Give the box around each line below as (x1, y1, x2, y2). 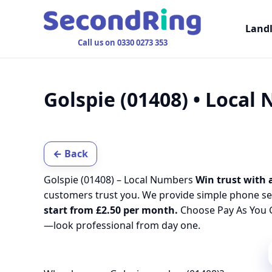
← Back (53, 147, 88, 160)
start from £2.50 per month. (44, 203, 178, 217)
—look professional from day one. (44, 219, 200, 232)
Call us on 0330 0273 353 (77, 37, 168, 48)
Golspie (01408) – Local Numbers (44, 173, 195, 186)
